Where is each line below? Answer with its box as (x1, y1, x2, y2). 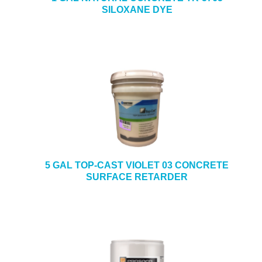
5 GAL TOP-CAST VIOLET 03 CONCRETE (45, 160, 229, 170)
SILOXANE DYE (101, 5, 173, 15)
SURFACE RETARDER (86, 172, 188, 182)
